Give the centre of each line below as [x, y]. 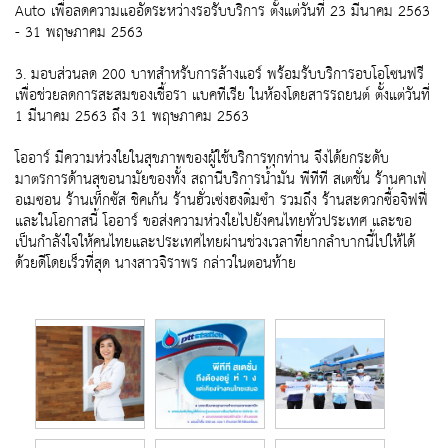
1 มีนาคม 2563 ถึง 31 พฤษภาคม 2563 [132, 117]
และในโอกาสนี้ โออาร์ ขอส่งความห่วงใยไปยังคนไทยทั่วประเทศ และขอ [213, 222]
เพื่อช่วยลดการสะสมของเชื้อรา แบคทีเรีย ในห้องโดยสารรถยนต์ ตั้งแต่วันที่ [222, 96]
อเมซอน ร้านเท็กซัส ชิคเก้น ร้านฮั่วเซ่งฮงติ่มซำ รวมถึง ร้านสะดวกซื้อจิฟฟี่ [221, 201]
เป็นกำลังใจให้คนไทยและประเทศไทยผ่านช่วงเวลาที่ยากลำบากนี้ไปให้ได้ [215, 243]
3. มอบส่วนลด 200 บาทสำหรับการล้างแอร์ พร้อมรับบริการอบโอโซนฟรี [219, 75]
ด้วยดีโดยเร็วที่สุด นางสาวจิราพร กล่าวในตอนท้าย [155, 264]
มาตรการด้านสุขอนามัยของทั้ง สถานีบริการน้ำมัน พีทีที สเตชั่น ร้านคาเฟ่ [221, 180]
